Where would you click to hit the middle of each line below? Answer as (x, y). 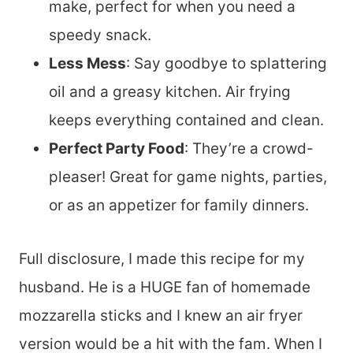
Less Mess (87, 63)
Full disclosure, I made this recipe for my (162, 259)
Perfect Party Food (117, 149)
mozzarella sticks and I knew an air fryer (161, 316)
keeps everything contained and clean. (186, 120)
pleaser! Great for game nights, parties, (188, 177)
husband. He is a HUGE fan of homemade (165, 287)
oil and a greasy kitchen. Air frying (170, 92)
